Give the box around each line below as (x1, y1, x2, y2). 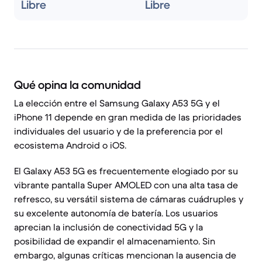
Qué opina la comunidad (14, 78, 141, 92)
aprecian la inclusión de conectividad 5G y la (14, 221, 203, 233)
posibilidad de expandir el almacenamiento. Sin (14, 235, 215, 247)
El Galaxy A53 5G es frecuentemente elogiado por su (14, 165, 238, 177)
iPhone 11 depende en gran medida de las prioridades (14, 111, 242, 123)
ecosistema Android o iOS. (14, 139, 126, 151)
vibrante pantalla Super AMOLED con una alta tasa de (14, 179, 238, 191)
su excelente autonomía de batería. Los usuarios (14, 207, 218, 219)
